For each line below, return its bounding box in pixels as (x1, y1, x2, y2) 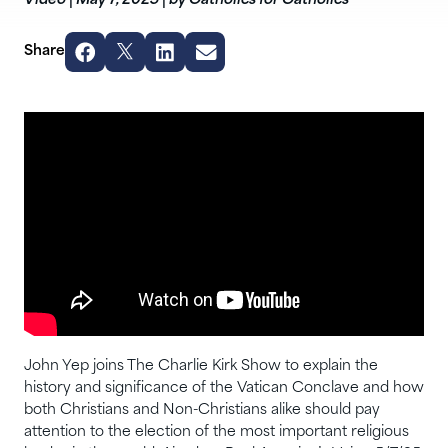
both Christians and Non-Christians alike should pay (24, 403, 380, 419)
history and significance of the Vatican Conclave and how (24, 381, 424, 397)
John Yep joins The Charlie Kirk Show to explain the (24, 359, 378, 375)
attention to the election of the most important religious (24, 425, 409, 441)
